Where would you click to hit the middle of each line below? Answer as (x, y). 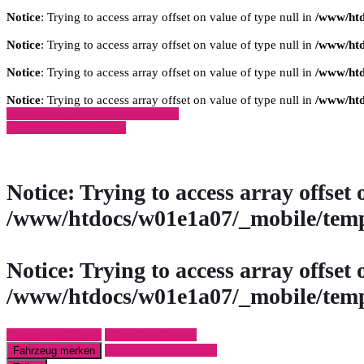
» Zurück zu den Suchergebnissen (93, 114)
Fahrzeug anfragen (54, 335)
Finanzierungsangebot (161, 351)
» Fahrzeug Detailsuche (66, 128)
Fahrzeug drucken (151, 335)
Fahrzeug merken (54, 351)
